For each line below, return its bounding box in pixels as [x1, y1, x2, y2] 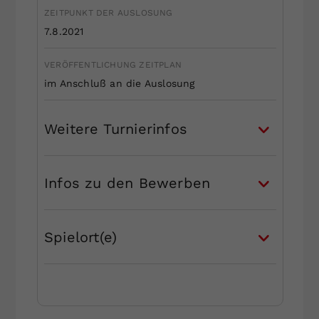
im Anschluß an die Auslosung [43, 77, 195, 89]
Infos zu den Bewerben [43, 174, 211, 192]
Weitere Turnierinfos [43, 120, 187, 137]
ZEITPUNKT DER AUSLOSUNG [43, 7, 173, 18]
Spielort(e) [43, 228, 117, 246]
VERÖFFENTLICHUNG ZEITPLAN [43, 59, 182, 70]
